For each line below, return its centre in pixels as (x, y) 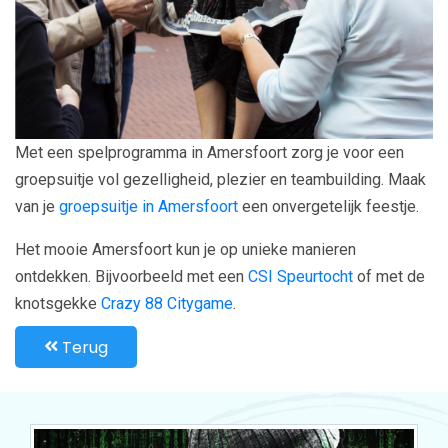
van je (37, 207)
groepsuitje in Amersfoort (148, 207)
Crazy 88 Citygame (167, 304)
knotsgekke (58, 304)
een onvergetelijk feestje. (328, 207)
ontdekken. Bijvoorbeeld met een (131, 277)
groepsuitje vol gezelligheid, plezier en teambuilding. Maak (220, 180)
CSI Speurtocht (300, 277)
